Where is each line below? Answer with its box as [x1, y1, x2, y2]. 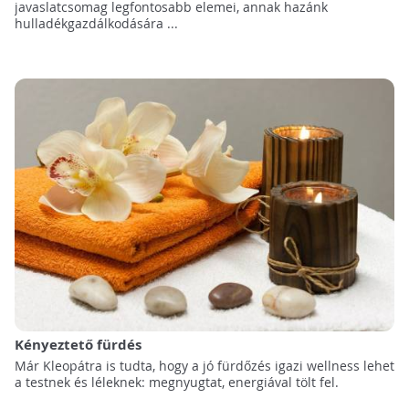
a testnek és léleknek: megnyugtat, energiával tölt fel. [14, 373, 339, 392]
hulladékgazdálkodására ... [14, 14, 178, 32]
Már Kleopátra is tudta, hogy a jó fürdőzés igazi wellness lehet [14, 357, 394, 375]
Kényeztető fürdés [14, 334, 142, 354]
